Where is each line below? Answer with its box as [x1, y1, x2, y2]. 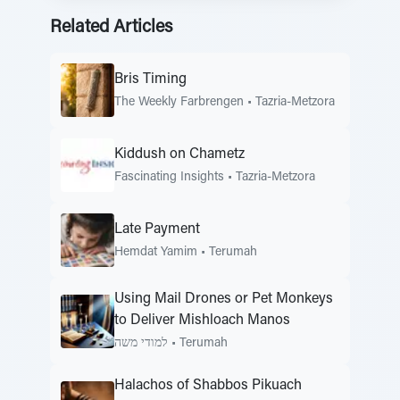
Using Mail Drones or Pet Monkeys [114, 292, 333, 306]
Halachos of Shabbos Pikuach [114, 379, 302, 393]
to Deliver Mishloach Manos [114, 313, 290, 328]
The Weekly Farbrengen [114, 96, 244, 109]
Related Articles [50, 19, 172, 37]
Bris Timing [114, 71, 187, 87]
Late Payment [114, 221, 200, 237]
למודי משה [114, 337, 168, 350]
